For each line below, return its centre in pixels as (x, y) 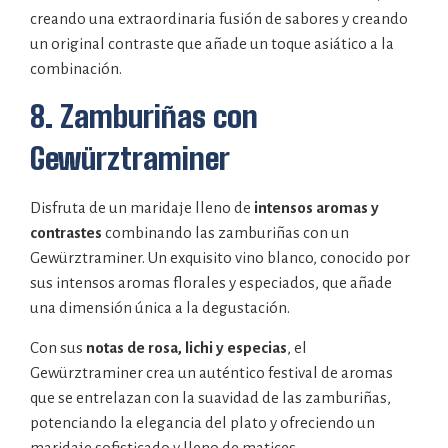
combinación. (76, 68)
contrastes (66, 233)
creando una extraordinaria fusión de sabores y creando (219, 18)
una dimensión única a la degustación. (160, 308)
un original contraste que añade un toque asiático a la (212, 43)
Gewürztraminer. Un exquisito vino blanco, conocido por (220, 258)
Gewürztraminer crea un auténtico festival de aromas (211, 372)
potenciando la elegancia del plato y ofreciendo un (202, 422)
